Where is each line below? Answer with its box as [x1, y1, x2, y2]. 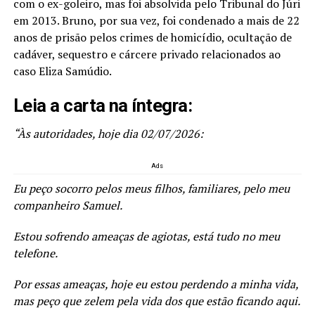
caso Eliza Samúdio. [13, 63, 112, 79]
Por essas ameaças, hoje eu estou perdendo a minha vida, [13, 276, 298, 292]
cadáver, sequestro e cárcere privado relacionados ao [13, 46, 281, 63]
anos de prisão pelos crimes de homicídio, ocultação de [13, 30, 292, 46]
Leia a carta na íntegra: [13, 95, 193, 117]
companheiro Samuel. [13, 198, 122, 214]
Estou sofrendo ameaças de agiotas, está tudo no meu [13, 229, 280, 245]
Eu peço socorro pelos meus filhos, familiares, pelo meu [13, 181, 290, 197]
